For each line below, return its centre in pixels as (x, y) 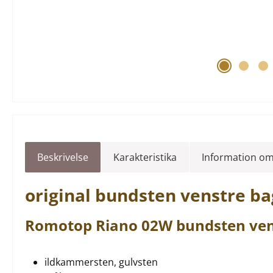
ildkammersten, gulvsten (101, 262)
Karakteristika (145, 157)
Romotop (60, 225)
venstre (213, 195)
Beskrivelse (63, 157)
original (60, 195)
